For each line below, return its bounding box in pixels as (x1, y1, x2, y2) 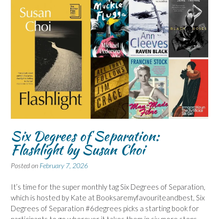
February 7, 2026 (40, 161, 88, 170)
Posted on (11, 161, 40, 170)
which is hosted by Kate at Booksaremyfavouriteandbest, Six (11, 193, 205, 202)
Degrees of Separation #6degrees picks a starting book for (11, 204, 199, 213)
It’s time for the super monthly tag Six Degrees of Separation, (11, 182, 205, 192)
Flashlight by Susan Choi (11, 139, 145, 159)
